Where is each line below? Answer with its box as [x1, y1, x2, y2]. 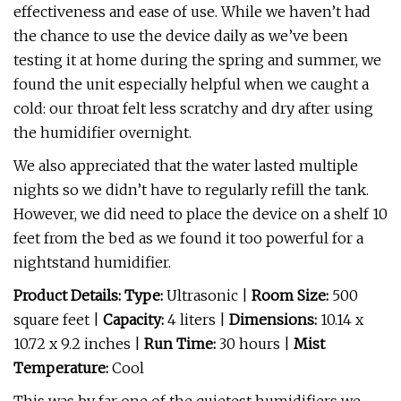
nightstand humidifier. [13, 253, 171, 271]
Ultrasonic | [166, 286, 252, 304]
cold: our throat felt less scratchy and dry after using [13, 99, 373, 117]
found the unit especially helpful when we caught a [13, 75, 369, 93]
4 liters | [164, 311, 229, 328]
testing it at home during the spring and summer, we [13, 51, 381, 69]
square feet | [13, 311, 103, 328]
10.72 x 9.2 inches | [13, 335, 144, 353]
